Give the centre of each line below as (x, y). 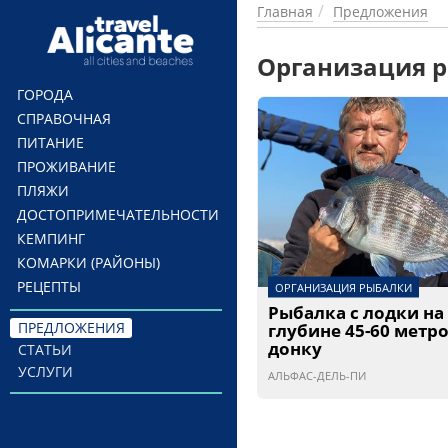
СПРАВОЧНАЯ (64, 118)
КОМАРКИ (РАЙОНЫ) (88, 262)
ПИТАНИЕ (50, 142)
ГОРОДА (45, 94)
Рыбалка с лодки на (356, 312)
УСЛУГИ (45, 371)
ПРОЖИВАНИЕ (66, 166)
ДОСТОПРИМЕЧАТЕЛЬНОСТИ (118, 214)
